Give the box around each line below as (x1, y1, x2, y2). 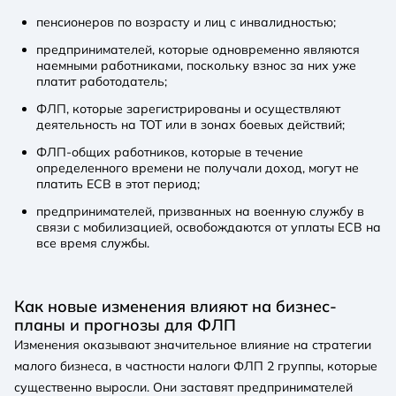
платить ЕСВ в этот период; (36, 176, 200, 193)
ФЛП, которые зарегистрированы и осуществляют (36, 101, 340, 118)
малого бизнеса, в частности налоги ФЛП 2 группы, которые (14, 358, 377, 375)
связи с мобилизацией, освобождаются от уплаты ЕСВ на (36, 219, 381, 236)
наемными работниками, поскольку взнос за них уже (36, 57, 356, 74)
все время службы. (36, 235, 149, 252)
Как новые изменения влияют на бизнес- (14, 296, 337, 316)
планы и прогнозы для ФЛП (14, 315, 236, 335)
